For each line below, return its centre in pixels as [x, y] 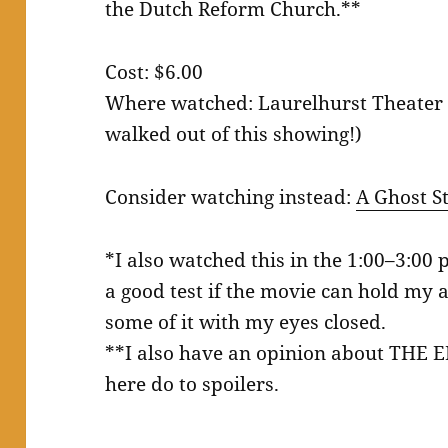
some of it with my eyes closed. [246, 322]
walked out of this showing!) [234, 134]
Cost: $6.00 [154, 72]
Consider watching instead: [231, 197]
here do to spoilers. [192, 384]
